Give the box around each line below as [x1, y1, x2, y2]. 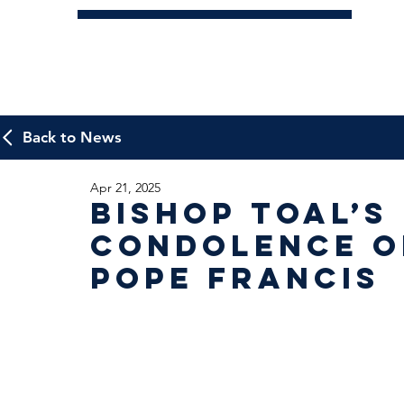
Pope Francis [90, 260, 381, 297]
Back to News [23, 128, 122, 146]
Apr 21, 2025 [90, 179, 161, 196]
